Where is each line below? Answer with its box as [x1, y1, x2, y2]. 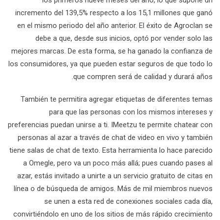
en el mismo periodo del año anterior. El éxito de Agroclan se [17, 21, 213, 30]
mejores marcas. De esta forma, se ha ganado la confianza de [11, 47, 213, 55]
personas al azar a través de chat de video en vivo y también [18, 133, 213, 142]
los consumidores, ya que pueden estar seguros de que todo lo [8, 59, 213, 68]
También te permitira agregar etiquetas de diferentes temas [21, 95, 213, 104]
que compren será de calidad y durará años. [73, 72, 213, 81]
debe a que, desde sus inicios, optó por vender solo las [35, 34, 213, 43]
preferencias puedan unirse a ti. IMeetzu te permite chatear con [8, 120, 213, 129]
